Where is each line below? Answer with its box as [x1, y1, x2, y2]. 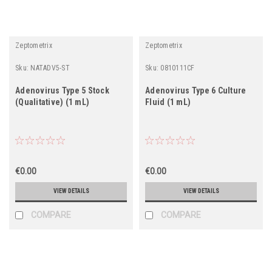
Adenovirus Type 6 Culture [145, 85, 246, 95]
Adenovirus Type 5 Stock [15, 85, 109, 95]
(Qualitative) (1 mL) [15, 97, 89, 107]
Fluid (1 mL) [145, 97, 191, 107]
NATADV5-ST [30, 63, 70, 72]
